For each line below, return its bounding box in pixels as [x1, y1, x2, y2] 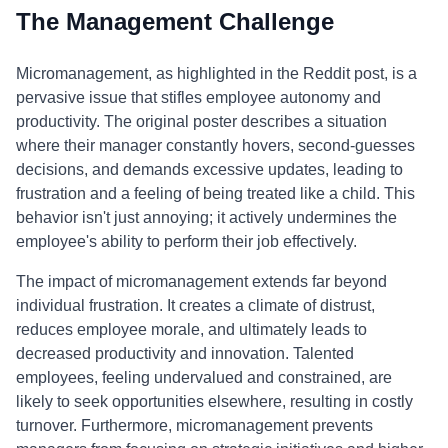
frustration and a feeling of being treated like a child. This [16, 185, 415, 202]
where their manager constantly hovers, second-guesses [16, 137, 415, 154]
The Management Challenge [16, 8, 334, 35]
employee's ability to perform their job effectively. [16, 233, 357, 250]
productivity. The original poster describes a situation [16, 113, 387, 130]
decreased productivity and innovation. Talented [16, 345, 354, 362]
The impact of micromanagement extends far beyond [16, 273, 387, 290]
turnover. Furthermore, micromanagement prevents [16, 417, 373, 434]
